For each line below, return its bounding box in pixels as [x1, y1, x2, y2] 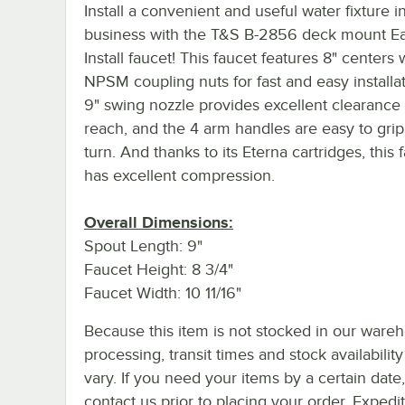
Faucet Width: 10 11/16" [84, 283, 241, 302]
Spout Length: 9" [84, 236, 202, 255]
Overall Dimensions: [84, 212, 233, 231]
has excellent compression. [84, 165, 275, 184]
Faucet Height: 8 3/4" [84, 259, 233, 278]
